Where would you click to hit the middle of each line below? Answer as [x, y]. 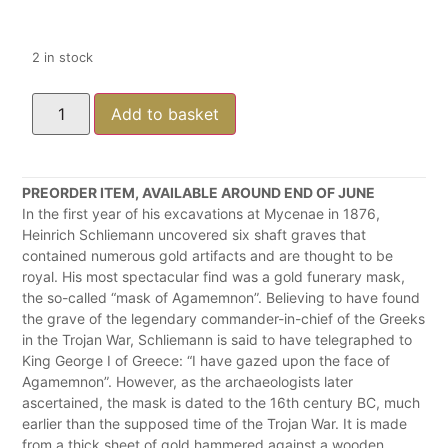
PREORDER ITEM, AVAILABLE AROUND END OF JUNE [200, 192]
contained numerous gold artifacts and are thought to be [207, 255]
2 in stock [62, 57]
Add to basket [165, 113]
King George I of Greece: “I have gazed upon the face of [206, 360]
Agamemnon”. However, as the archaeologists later [187, 381]
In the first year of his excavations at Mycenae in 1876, [201, 213]
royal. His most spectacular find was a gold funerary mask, [213, 276]
